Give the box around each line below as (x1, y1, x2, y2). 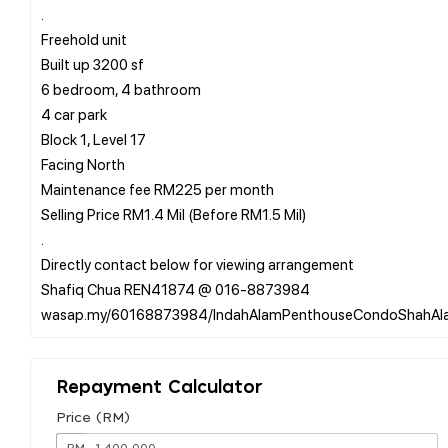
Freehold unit (41, 28, 127, 49)
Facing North (41, 153, 125, 174)
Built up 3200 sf (41, 53, 144, 74)
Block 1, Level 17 (41, 128, 146, 149)
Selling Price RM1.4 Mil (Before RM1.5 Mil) (41, 203, 306, 224)
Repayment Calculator (56, 378, 263, 397)
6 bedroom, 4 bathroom (41, 78, 201, 99)
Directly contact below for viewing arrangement (41, 253, 354, 274)
